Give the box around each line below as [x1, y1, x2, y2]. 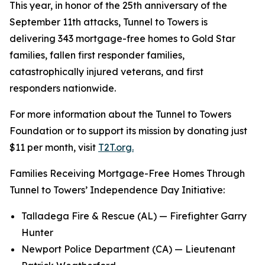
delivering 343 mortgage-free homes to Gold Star [9, 33, 235, 44]
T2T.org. [98, 141, 134, 153]
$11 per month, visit [9, 141, 98, 153]
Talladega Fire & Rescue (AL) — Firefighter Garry [21, 210, 247, 222]
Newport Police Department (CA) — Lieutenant [21, 243, 235, 255]
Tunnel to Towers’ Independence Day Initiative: [9, 184, 232, 196]
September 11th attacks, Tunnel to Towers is [9, 16, 208, 28]
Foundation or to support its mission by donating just [9, 125, 247, 137]
